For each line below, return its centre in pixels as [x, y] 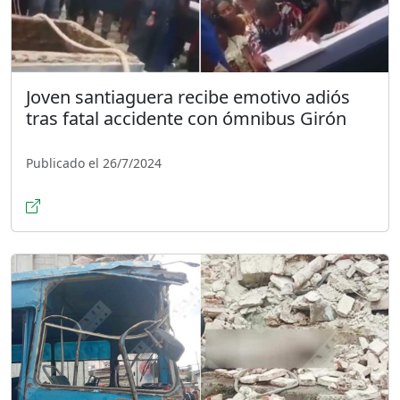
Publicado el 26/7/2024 [94, 162]
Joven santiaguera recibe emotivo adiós [188, 96]
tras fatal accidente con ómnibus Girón [186, 118]
